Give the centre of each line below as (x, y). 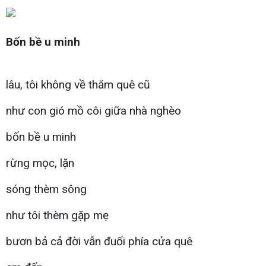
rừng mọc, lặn (40, 163)
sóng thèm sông (46, 189)
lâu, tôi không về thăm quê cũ (78, 84)
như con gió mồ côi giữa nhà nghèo (94, 110)
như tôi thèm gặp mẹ (57, 215)
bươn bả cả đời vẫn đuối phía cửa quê (99, 241)
